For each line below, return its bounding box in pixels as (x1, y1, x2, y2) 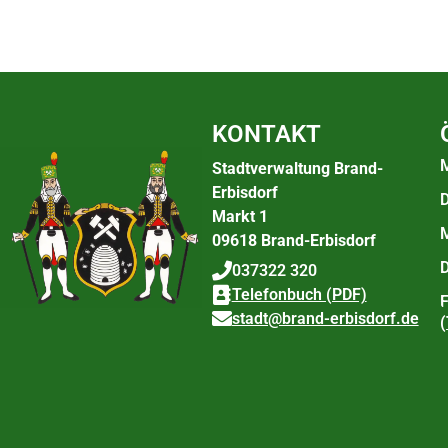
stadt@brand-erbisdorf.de (231, 308, 419, 328)
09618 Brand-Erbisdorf (211, 230, 376, 250)
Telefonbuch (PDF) (231, 284, 367, 304)
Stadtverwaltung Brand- (211, 158, 383, 178)
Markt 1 (211, 206, 268, 226)
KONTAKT (211, 119, 321, 148)
